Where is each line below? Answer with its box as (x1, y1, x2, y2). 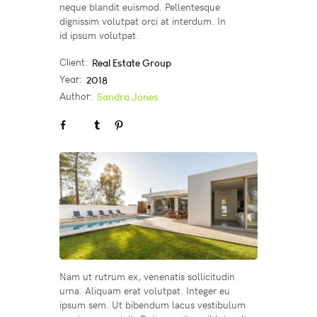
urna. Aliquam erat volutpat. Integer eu (59, 284, 230, 298)
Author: (59, 91, 93, 103)
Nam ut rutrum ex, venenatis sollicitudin (59, 270, 235, 284)
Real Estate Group (91, 57, 171, 70)
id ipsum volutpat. (59, 28, 139, 42)
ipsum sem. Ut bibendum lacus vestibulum (59, 298, 246, 312)
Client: (59, 57, 88, 69)
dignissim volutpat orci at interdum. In (59, 13, 226, 28)
